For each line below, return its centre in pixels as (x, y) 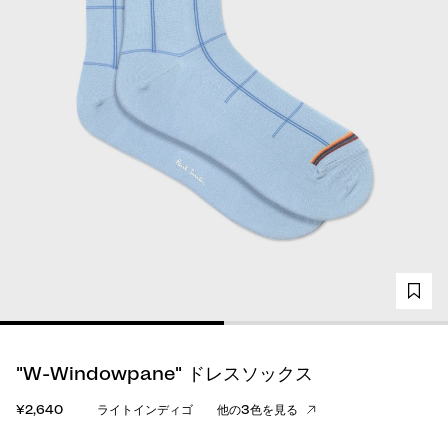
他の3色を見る (257, 410)
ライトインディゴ (145, 410)
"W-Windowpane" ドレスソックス (164, 373)
